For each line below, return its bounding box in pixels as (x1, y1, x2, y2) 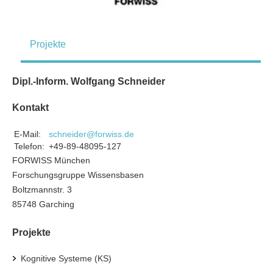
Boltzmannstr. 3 (12, 184, 72, 194)
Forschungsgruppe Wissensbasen (12, 169, 144, 180)
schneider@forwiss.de (49, 129, 134, 139)
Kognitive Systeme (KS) (21, 253, 112, 263)
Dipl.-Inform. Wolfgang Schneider (12, 76, 165, 87)
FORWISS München (12, 155, 90, 165)
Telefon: (14, 141, 44, 151)
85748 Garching (12, 199, 74, 209)
